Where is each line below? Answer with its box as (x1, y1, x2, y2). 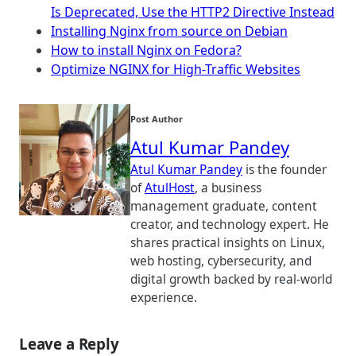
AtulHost (145, 180, 195, 196)
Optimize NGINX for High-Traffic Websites (51, 60, 300, 78)
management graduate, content (130, 198, 317, 215)
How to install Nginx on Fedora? (51, 41, 242, 59)
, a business (195, 180, 261, 196)
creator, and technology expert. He (130, 216, 329, 233)
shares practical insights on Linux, (130, 234, 325, 251)
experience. (130, 289, 197, 306)
